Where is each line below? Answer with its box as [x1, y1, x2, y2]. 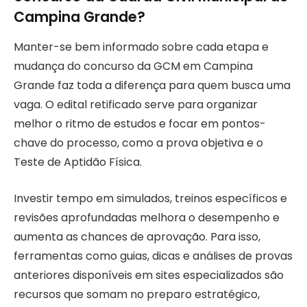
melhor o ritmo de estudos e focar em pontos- [14, 116, 266, 132]
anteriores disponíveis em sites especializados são [14, 267, 284, 283]
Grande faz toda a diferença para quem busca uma [14, 77, 291, 94]
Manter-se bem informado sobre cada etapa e [14, 39, 269, 56]
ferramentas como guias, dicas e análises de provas [14, 248, 293, 264]
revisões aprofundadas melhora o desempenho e [14, 210, 280, 225]
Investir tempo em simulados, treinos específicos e [14, 191, 287, 206]
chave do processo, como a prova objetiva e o [14, 135, 263, 151]
